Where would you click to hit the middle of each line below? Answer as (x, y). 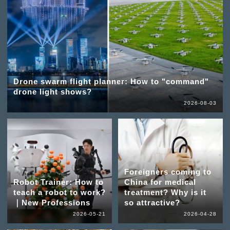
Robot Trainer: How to (58, 182)
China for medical (160, 182)
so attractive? (152, 203)
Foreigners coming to (168, 172)
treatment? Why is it (165, 193)
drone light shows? (52, 92)
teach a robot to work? (59, 193)
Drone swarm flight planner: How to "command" (111, 82)
